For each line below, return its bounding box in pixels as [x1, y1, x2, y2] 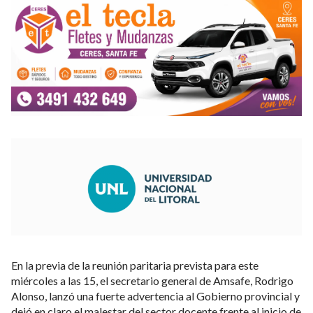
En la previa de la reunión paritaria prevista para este [11, 258, 259, 272]
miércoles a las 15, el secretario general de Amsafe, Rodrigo [11, 273, 293, 287]
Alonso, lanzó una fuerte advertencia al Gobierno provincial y [11, 289, 300, 303]
